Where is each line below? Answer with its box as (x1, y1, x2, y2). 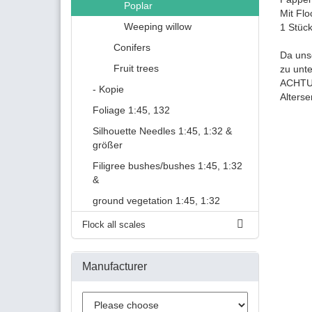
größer (93, 139, 123, 150)
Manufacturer (82, 260, 147, 272)
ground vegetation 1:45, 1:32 (93, 195, 220, 206)
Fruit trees (114, 63, 159, 74)
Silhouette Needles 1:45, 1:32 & (93, 125, 232, 136)
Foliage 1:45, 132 (93, 104, 170, 116)
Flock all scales (82, 219, 146, 230)
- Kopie (93, 84, 124, 95)
